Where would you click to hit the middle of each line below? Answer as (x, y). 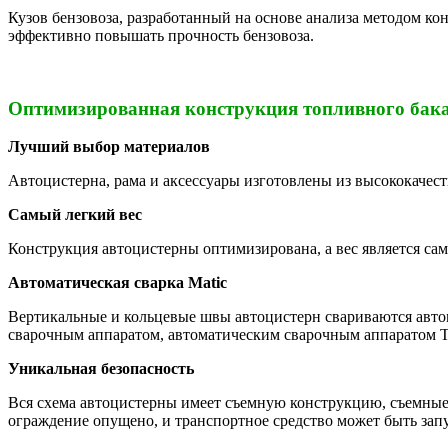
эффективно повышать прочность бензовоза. (161, 35)
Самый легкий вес (75, 215)
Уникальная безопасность (101, 369)
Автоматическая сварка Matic (117, 283)
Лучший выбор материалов (109, 147)
